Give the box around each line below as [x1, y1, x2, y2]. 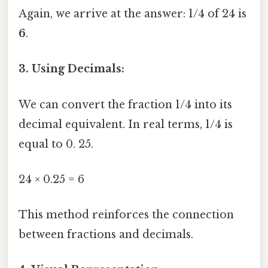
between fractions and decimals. [19, 228, 193, 242]
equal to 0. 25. [19, 137, 93, 151]
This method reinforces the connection [19, 208, 234, 222]
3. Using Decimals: [19, 62, 124, 76]
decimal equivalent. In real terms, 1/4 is [19, 117, 233, 131]
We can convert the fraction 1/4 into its [19, 98, 232, 111]
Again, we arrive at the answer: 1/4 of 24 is [19, 7, 246, 21]
